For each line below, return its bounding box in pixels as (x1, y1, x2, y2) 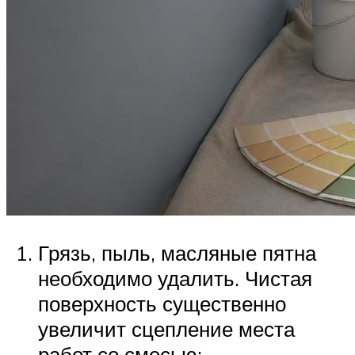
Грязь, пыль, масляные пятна (38, 240, 316, 266)
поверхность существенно (38, 291, 286, 317)
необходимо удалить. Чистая (38, 265, 312, 292)
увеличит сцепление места (38, 316, 295, 342)
